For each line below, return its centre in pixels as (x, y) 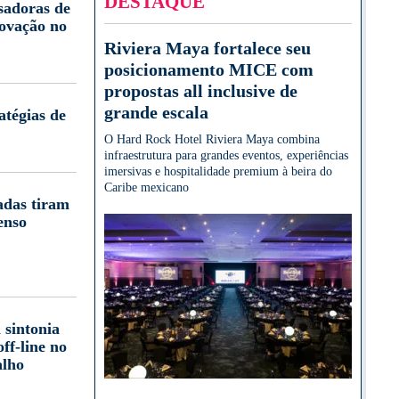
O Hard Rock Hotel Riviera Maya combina (212, 139)
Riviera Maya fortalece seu (208, 48)
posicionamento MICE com (209, 69)
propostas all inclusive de (201, 90)
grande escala (156, 112)
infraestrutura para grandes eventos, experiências (226, 155)
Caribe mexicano (147, 187)
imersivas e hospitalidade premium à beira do (218, 171)
